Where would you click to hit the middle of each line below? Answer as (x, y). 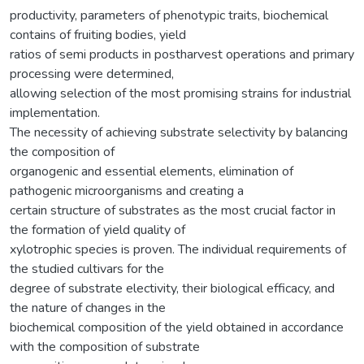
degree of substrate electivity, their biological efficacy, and (172, 288)
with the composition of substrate (105, 347)
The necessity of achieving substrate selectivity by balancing (179, 132)
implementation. (55, 113)
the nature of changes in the (88, 308)
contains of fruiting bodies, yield (98, 35)
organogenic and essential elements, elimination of (152, 171)
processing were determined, (92, 74)
